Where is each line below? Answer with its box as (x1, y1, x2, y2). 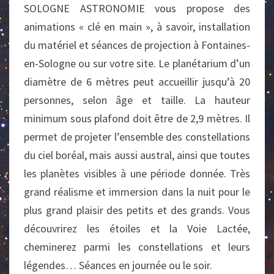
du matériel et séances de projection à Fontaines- (24, 38, 250, 52)
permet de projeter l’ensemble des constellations (24, 130, 250, 144)
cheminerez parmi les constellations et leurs (24, 240, 250, 254)
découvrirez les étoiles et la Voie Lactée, (24, 221, 250, 235)
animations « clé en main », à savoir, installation (24, 20, 250, 34)
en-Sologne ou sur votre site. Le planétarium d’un (24, 56, 250, 70)
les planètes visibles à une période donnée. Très (24, 166, 250, 180)
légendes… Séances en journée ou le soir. (24, 258, 212, 272)
